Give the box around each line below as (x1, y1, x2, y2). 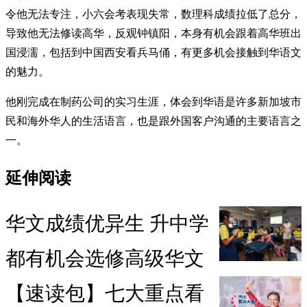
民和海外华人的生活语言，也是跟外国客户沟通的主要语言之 (5, 114, 302, 127)
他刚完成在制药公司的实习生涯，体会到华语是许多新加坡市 (5, 95, 302, 108)
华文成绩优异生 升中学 (5, 212, 209, 235)
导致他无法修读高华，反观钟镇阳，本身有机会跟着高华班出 (5, 27, 302, 39)
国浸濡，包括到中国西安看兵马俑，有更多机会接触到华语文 (5, 46, 302, 58)
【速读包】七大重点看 (5, 282, 204, 305)
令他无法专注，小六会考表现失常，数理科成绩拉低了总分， (5, 8, 302, 20)
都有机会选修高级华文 (5, 247, 204, 270)
